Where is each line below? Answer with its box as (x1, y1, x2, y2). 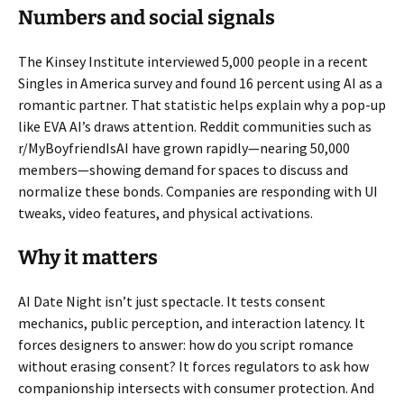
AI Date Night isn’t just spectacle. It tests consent (18, 291, 326, 310)
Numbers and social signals (18, 5, 275, 30)
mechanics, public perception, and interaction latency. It (18, 313, 365, 332)
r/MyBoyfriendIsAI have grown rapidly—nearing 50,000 (18, 138, 350, 157)
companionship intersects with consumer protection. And (18, 378, 374, 397)
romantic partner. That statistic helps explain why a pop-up (18, 95, 386, 114)
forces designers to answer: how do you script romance (18, 335, 353, 353)
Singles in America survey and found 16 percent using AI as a (18, 73, 382, 92)
